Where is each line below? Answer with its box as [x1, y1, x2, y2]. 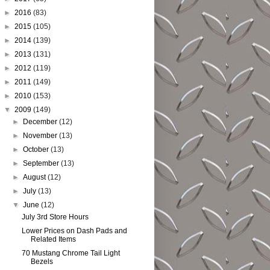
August [23, 173, 48, 181]
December [23, 118, 60, 126]
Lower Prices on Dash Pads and [21, 227, 127, 235]
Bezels [30, 257, 53, 266]
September [23, 159, 61, 168]
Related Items [30, 235, 76, 243]
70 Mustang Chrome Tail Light [21, 249, 120, 257]
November [23, 131, 60, 140]
